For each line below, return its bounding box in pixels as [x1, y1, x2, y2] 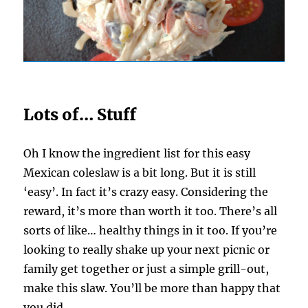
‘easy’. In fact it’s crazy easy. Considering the [23, 185, 269, 199]
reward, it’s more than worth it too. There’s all [23, 204, 278, 219]
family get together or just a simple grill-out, [23, 262, 269, 276]
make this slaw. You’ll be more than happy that [23, 281, 281, 296]
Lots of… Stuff [23, 104, 137, 125]
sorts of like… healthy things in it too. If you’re [23, 223, 278, 238]
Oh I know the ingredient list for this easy [23, 146, 251, 161]
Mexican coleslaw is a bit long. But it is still [23, 166, 256, 180]
